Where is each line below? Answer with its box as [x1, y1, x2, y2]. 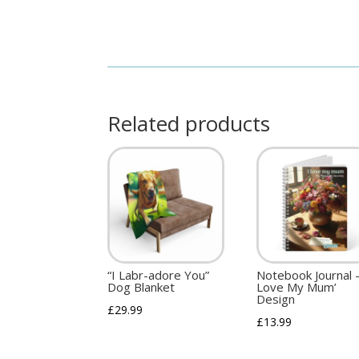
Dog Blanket [107, 279, 175, 296]
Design [256, 291, 296, 308]
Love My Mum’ [256, 279, 337, 296]
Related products [107, 109, 271, 139]
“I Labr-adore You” [107, 267, 210, 284]
